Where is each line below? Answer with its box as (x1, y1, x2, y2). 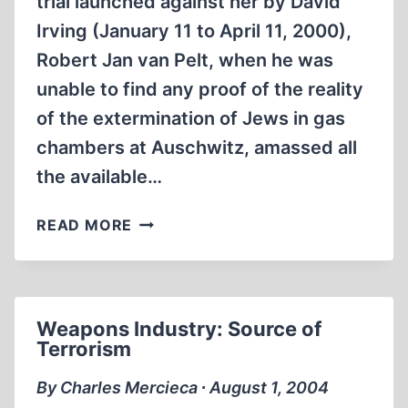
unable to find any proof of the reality (36, 78, 363, 100)
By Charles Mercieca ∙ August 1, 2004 (36, 378, 329, 397)
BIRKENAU (131, 347, 213, 365)
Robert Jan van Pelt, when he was (36, 49, 333, 71)
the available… (36, 166, 162, 188)
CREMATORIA (131, 301, 239, 320)
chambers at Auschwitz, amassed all (36, 137, 357, 158)
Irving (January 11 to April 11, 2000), (36, 20, 352, 42)
